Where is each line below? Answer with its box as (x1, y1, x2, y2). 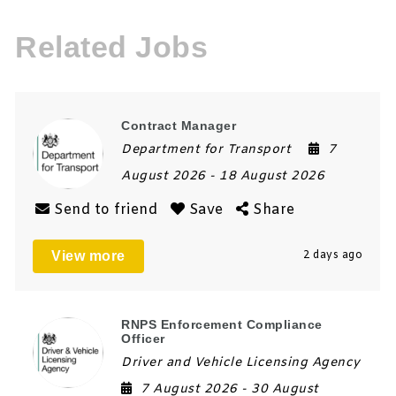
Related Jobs (15, 29, 209, 64)
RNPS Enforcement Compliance (121, 316, 323, 331)
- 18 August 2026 (209, 167, 325, 185)
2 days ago (303, 247, 363, 263)
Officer (121, 331, 165, 346)
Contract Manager (121, 118, 237, 133)
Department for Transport (121, 141, 292, 158)
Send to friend (54, 200, 158, 219)
